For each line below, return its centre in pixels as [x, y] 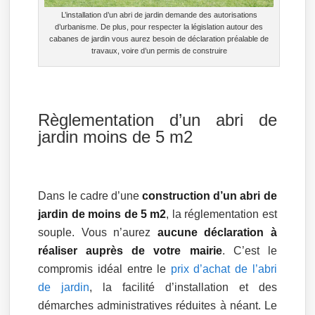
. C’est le [249, 250]
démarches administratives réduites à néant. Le [157, 305]
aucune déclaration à [217, 232]
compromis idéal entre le [104, 269]
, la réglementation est [221, 214]
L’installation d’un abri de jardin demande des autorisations [159, 14]
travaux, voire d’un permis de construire [159, 50]
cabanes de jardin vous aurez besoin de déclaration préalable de [159, 38]
